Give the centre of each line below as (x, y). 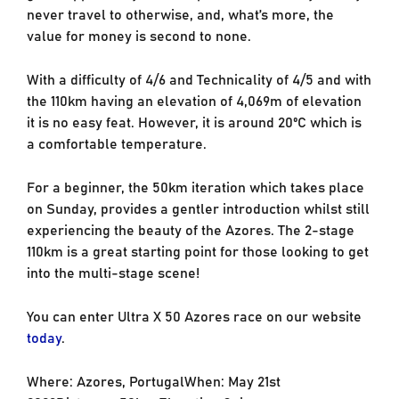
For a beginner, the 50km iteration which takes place (195, 186)
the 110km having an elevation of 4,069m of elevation (194, 99)
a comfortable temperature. (116, 142)
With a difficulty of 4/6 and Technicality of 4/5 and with (199, 78)
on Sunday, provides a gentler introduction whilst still (198, 207)
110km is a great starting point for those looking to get (197, 250)
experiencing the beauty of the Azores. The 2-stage (190, 228)
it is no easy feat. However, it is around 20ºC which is (194, 121)
